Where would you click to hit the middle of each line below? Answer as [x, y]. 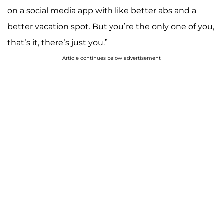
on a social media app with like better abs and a [102, 11]
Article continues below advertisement [111, 58]
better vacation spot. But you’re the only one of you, [111, 27]
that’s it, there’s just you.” [57, 43]
